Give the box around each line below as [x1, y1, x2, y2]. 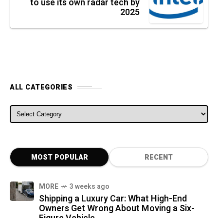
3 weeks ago [70, 182, 109, 192]
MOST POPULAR [31, 152, 88, 163]
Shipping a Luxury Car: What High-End [39, 192, 187, 206]
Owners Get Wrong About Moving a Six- [39, 202, 195, 216]
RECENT [145, 152, 173, 163]
